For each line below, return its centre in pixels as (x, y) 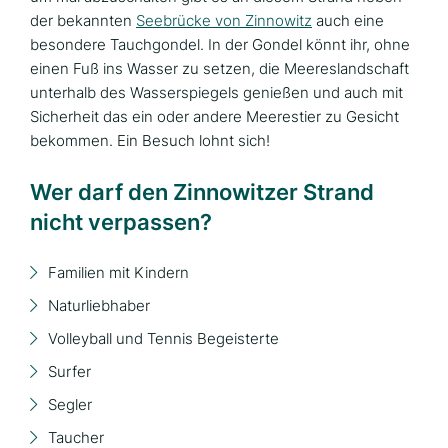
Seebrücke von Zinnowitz (224, 20)
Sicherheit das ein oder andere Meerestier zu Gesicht (214, 116)
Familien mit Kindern (118, 272)
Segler (70, 404)
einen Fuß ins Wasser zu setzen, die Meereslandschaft (219, 68)
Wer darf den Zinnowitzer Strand (202, 191)
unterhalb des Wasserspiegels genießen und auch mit (216, 92)
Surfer (69, 371)
